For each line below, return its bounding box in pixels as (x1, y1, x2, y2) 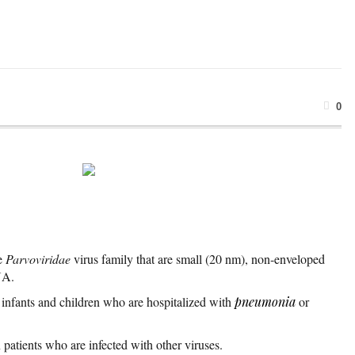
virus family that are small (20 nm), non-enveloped (71, 250, 325, 267)
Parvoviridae (6, 250, 71, 267)
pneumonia (235, 292, 296, 310)
